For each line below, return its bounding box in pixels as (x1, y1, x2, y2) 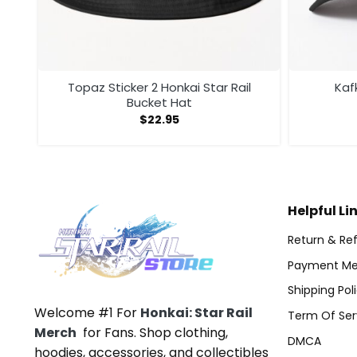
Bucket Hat (126, 94, 192, 112)
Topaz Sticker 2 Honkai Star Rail (67, 79, 251, 96)
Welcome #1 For (34, 303, 140, 322)
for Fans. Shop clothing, (76, 323, 228, 342)
